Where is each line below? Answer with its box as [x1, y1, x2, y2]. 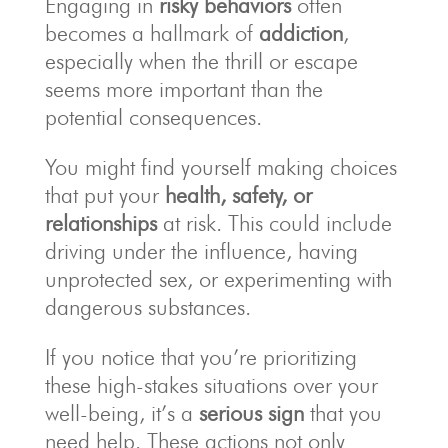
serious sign [198, 400, 304, 427]
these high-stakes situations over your [44, 372, 378, 399]
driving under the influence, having [44, 238, 358, 265]
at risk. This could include [156, 210, 392, 237]
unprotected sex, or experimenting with [44, 266, 392, 293]
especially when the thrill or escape [44, 48, 358, 75]
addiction [258, 20, 343, 47]
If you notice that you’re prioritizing [44, 344, 357, 371]
